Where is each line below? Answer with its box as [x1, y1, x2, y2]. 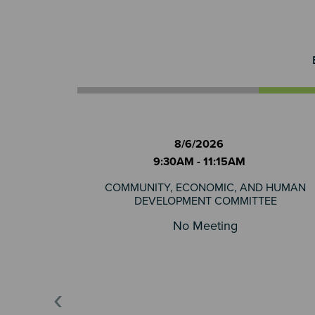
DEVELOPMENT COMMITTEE [134, 194, 277, 208]
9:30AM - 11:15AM [153, 155, 245, 169]
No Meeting [173, 218, 238, 233]
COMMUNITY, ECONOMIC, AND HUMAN [105, 181, 306, 195]
